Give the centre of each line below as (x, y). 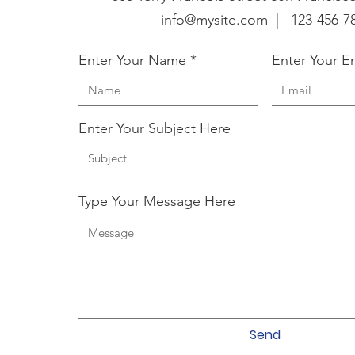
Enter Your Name (132, 60)
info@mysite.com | (226, 20)
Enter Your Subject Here (155, 128)
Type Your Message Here (157, 201)
